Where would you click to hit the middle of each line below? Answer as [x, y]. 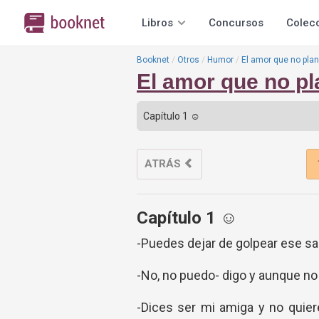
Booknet [153, 60]
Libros [157, 23]
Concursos [236, 23]
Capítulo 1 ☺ [187, 218]
